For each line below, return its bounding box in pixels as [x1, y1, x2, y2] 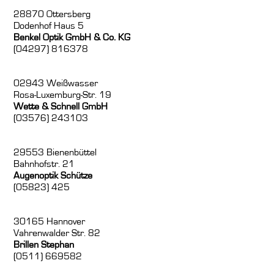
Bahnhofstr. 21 [13, 159, 75, 169]
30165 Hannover [13, 217, 86, 227]
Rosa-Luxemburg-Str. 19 [13, 90, 112, 100]
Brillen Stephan [13, 240, 75, 250]
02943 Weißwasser [13, 78, 98, 89]
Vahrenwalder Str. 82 [13, 228, 101, 239]
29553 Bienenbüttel [13, 147, 97, 158]
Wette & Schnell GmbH [13, 102, 108, 112]
